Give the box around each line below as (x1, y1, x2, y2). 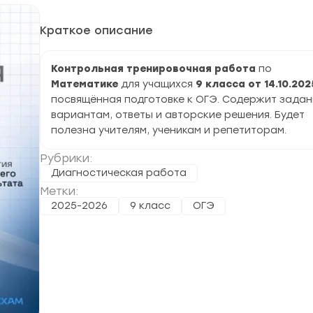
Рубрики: (40, 152, 92, 165)
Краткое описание (40, 24, 153, 37)
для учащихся (121, 78, 196, 90)
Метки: (40, 184, 78, 198)
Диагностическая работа (51, 167, 187, 179)
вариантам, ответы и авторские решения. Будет (51, 109, 305, 121)
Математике (51, 78, 121, 90)
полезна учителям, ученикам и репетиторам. (51, 124, 286, 136)
